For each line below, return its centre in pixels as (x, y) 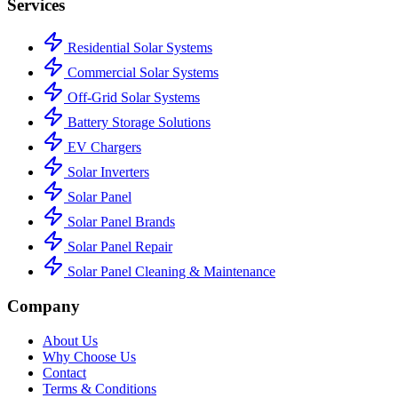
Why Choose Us (89, 356)
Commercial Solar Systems (141, 73)
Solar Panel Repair (118, 247)
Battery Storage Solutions (137, 123)
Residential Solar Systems (138, 48)
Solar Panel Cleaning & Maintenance (170, 272)
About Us (70, 340)
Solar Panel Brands (119, 222)
